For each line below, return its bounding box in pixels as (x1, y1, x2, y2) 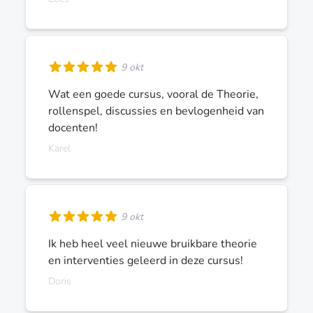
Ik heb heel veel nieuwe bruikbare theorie (48, 235, 257, 252)
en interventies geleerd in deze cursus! (48, 252, 243, 268)
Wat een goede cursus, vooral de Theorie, (48, 86, 259, 102)
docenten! (48, 119, 98, 136)
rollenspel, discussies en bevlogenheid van (48, 103, 264, 119)
